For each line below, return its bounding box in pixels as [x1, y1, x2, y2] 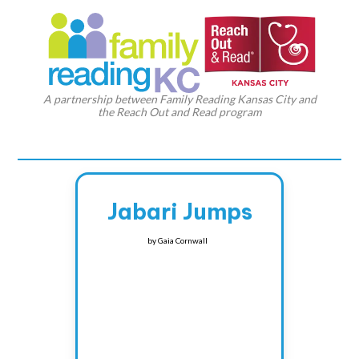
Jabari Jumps [107, 198, 252, 226]
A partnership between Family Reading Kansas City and [42, 92, 317, 107]
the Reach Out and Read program [98, 105, 261, 119]
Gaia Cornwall [157, 236, 208, 246]
